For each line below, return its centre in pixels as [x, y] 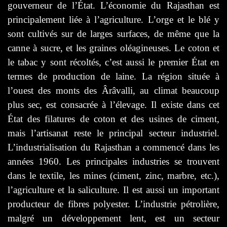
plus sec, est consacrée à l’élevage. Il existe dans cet [113, 104]
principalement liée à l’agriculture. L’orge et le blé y [113, 19]
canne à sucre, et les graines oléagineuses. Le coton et [113, 48]
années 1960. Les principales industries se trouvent [113, 161]
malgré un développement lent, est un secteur [113, 218]
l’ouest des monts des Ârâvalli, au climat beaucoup [113, 90]
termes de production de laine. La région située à [113, 76]
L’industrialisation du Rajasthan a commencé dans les [113, 147]
